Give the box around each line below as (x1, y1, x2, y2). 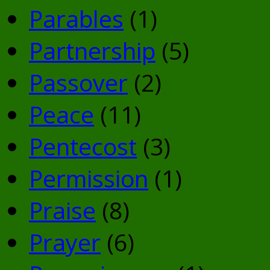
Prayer (29, 226, 101, 259)
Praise (29, 194, 96, 227)
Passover (29, 66, 128, 99)
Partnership (29, 34, 155, 67)
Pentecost (29, 130, 137, 163)
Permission (29, 162, 148, 195)
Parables (29, 2, 124, 35)
